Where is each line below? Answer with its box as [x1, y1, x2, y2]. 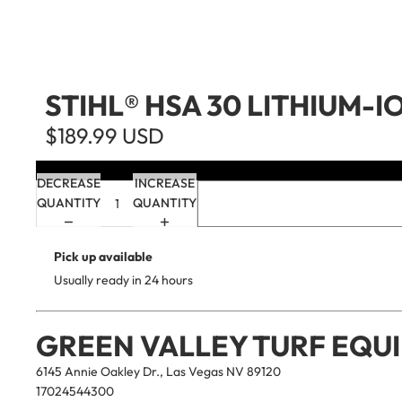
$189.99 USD [45, 121, 164, 149]
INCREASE [135, 175, 195, 192]
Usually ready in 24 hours [54, 272, 193, 289]
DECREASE [37, 175, 100, 192]
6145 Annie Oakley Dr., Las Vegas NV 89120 [36, 363, 281, 380]
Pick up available [54, 249, 153, 266]
